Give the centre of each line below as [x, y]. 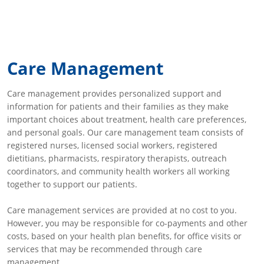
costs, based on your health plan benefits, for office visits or [124, 236]
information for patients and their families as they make [118, 106]
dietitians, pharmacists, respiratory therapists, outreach [117, 158]
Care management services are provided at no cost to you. [122, 210]
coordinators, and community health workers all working [118, 171]
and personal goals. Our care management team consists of [125, 132]
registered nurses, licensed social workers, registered [112, 145]
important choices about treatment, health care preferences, [127, 119]
